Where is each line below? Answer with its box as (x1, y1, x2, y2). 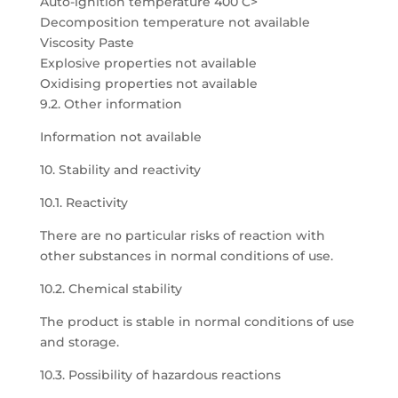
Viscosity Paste (39, 35, 134, 51)
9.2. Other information (39, 96, 182, 112)
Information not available (39, 129, 202, 145)
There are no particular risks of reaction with (39, 227, 325, 243)
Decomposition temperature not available (39, 14, 310, 30)
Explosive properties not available (39, 55, 257, 71)
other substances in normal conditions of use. (39, 248, 333, 264)
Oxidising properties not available (39, 76, 258, 92)
